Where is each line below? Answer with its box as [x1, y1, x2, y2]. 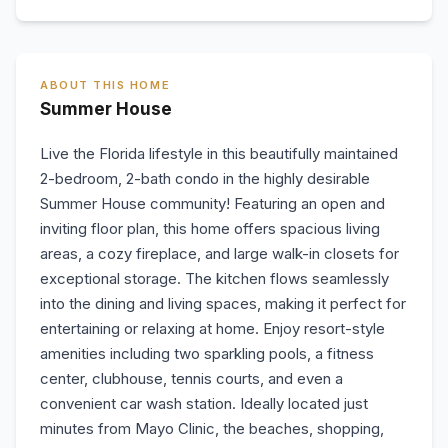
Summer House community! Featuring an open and [40, 194, 385, 213]
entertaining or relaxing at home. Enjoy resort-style [40, 319, 385, 338]
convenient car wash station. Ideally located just [40, 394, 368, 413]
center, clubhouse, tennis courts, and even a [40, 369, 343, 388]
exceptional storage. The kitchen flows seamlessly [40, 269, 389, 288]
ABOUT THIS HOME [40, 78, 171, 92]
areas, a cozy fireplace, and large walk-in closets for [40, 244, 399, 263]
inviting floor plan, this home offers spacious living [40, 219, 380, 238]
